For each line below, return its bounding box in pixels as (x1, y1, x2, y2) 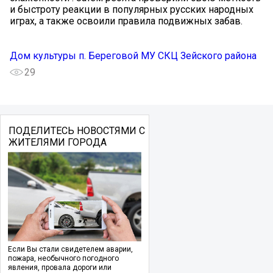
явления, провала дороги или (8, 263, 112, 272)
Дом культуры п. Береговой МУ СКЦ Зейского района (10, 49, 257, 62)
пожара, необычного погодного (8, 253, 119, 263)
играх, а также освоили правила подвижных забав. (10, 15, 243, 27)
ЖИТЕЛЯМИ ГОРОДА (8, 136, 107, 148)
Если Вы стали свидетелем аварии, (8, 244, 133, 253)
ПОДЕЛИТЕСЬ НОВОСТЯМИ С (8, 124, 145, 136)
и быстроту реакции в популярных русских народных (10, 3, 253, 15)
